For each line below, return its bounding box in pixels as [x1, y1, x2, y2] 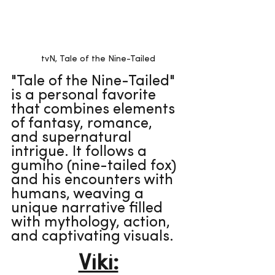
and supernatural [11, 131, 135, 146]
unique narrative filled [11, 201, 166, 217]
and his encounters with [11, 173, 177, 188]
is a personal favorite [11, 88, 160, 104]
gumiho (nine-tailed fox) [11, 159, 180, 174]
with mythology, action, [11, 215, 174, 231]
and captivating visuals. [11, 230, 174, 245]
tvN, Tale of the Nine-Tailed [41, 55, 155, 64]
